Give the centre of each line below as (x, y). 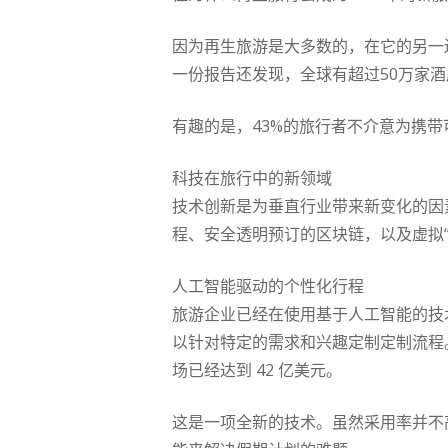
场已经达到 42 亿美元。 (257, 370)
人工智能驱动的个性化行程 (268, 286)
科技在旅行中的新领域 (252, 178)
